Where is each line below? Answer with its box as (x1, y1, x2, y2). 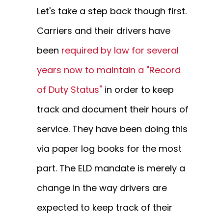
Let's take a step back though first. (37, 5, 187, 18)
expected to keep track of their (37, 201, 172, 214)
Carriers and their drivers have (37, 25, 170, 37)
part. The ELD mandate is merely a (37, 162, 185, 175)
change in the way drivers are (37, 182, 167, 194)
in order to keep (102, 83, 174, 96)
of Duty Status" (37, 83, 102, 96)
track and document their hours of (37, 103, 189, 116)
